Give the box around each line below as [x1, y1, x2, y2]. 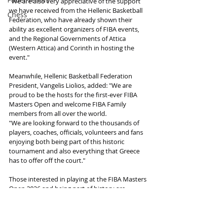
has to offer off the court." [9, 155, 85, 165]
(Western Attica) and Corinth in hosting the [9, 43, 136, 52]
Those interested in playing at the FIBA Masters [9, 174, 148, 184]
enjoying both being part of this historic [9, 137, 126, 146]
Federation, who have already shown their [9, 15, 134, 24]
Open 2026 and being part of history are [9, 184, 127, 193]
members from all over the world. [9, 109, 107, 118]
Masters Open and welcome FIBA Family [9, 99, 128, 109]
